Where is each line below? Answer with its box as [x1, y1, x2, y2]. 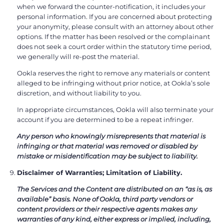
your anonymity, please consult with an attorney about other [17, 22, 213, 31]
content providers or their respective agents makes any [17, 204, 197, 213]
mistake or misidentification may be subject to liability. [17, 152, 198, 160]
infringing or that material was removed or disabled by [17, 142, 197, 150]
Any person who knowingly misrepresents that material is [17, 132, 205, 140]
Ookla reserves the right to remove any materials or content [17, 69, 210, 77]
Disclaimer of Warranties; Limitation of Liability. [17, 168, 182, 176]
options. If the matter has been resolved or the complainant [17, 32, 210, 41]
